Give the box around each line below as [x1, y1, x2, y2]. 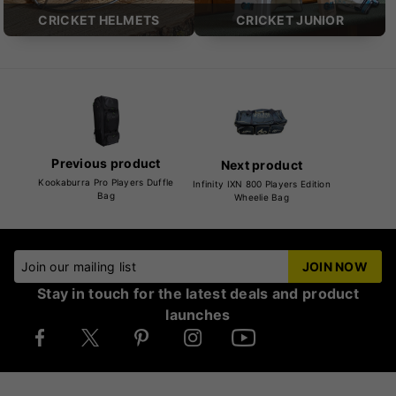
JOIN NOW [301, 259, 368, 275]
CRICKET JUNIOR [236, 12, 344, 28]
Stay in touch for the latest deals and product [37, 285, 359, 303]
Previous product [51, 155, 161, 171]
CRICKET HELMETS [38, 12, 160, 28]
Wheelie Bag [233, 192, 290, 203]
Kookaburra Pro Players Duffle [38, 176, 174, 187]
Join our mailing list [21, 259, 136, 275]
